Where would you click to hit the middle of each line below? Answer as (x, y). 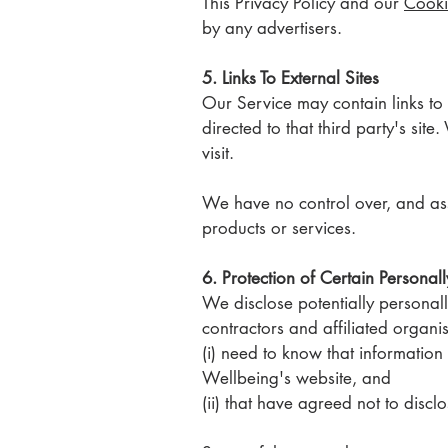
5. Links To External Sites (290, 78)
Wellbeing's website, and (299, 378)
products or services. (279, 228)
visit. (218, 153)
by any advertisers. (272, 28)
